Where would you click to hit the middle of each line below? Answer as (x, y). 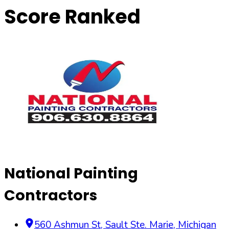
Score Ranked (72, 17)
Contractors (51, 195)
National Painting (71, 173)
